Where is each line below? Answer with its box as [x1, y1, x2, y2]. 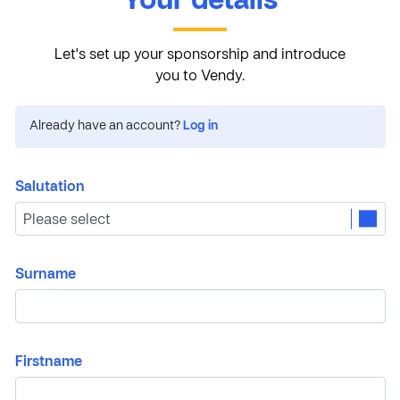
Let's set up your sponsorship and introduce [54, 47, 346, 62]
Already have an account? [29, 120, 183, 132]
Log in [182, 120, 218, 132]
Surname [14, 267, 76, 282]
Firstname [14, 354, 82, 370]
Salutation [14, 179, 85, 195]
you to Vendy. [155, 69, 245, 84]
